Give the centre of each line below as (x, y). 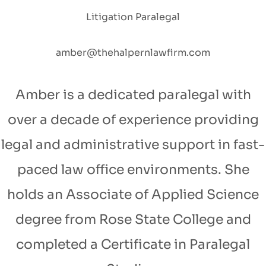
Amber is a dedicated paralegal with (133, 95)
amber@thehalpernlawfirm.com (133, 53)
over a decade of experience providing (133, 120)
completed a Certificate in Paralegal (133, 245)
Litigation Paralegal (133, 17)
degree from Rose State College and (133, 220)
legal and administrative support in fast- (133, 145)
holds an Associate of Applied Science (133, 195)
